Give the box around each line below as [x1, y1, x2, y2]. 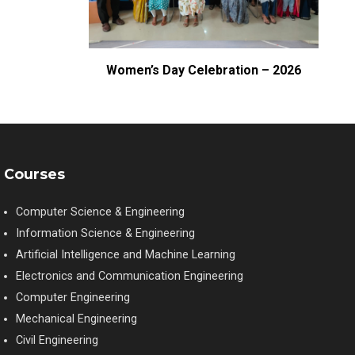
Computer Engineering [15, 290, 130, 304]
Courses [3, 165, 65, 182]
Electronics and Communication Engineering [15, 269, 243, 283]
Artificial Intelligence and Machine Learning [15, 247, 235, 261]
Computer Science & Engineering [15, 204, 185, 219]
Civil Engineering [15, 333, 98, 347]
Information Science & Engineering [15, 226, 195, 240]
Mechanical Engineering [15, 311, 137, 326]
